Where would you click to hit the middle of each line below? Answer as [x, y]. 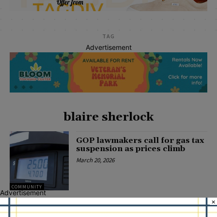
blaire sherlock [108, 117]
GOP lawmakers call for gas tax [140, 140]
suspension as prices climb [131, 148]
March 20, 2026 [95, 160]
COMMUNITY [27, 187]
